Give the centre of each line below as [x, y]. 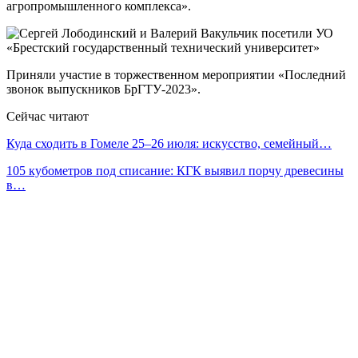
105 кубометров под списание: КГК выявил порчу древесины [175, 170]
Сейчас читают [48, 116]
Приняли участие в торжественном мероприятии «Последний [176, 74]
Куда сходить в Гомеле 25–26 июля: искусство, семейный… [169, 143]
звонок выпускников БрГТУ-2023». [103, 89]
